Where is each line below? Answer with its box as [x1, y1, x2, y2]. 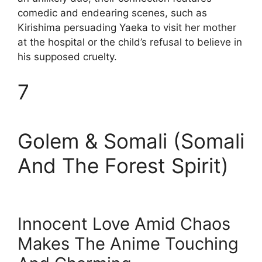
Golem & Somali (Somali [18, 128, 244, 153]
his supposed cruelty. [18, 51, 117, 63]
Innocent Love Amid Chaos [18, 213, 230, 234]
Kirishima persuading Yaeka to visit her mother [18, 22, 236, 34]
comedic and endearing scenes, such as [18, 7, 207, 19]
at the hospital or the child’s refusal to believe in [18, 36, 242, 49]
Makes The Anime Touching [18, 233, 239, 254]
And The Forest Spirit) [18, 153, 229, 178]
